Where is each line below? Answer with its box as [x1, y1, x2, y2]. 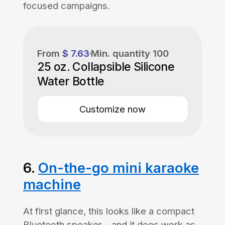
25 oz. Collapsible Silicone [37, 59, 175, 74]
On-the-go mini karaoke [38, 159, 199, 177]
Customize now [79, 103, 146, 115]
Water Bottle [37, 74, 104, 88]
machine [23, 176, 81, 193]
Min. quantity [90, 47, 153, 59]
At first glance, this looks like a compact [23, 205, 194, 217]
